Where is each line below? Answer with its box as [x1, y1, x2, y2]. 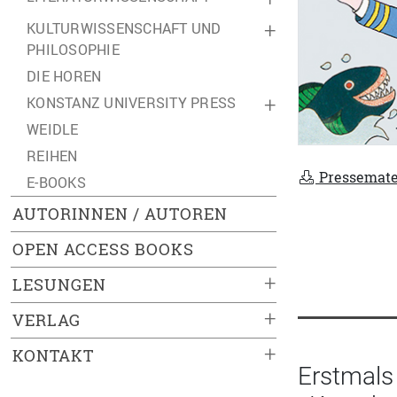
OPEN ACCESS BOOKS [12, 238, 194, 261]
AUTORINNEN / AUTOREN [12, 203, 228, 225]
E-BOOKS [27, 173, 86, 192]
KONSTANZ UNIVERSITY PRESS [27, 93, 237, 113]
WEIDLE [27, 120, 79, 139]
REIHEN [27, 146, 78, 166]
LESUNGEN [12, 274, 106, 296]
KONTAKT [12, 345, 94, 367]
